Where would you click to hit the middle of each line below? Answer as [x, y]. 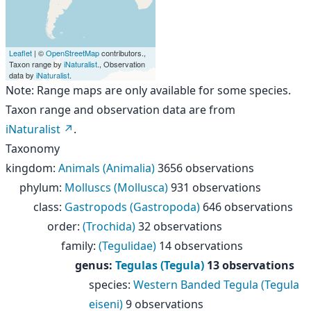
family [77, 246]
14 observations [201, 246]
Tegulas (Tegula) [160, 265]
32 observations [180, 226]
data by [23, 75]
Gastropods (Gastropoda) [132, 207]
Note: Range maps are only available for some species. [148, 90]
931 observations [216, 187]
